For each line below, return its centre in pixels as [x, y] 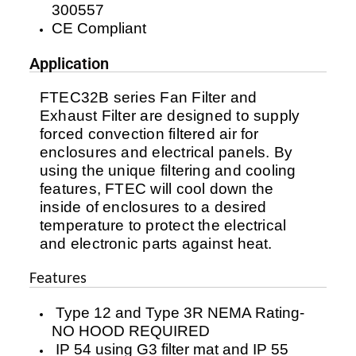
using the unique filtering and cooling [168, 171]
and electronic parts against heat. [156, 244]
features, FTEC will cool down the [157, 189]
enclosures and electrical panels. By [166, 153]
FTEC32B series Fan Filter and [149, 98]
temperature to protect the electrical [163, 226]
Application [69, 64]
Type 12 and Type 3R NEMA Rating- [178, 313]
